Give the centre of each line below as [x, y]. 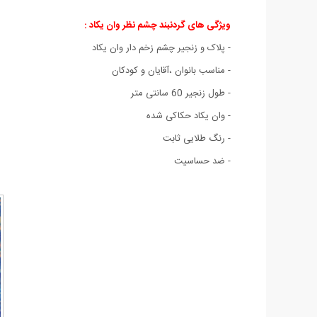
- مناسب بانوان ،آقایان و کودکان [171, 70]
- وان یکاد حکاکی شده [189, 116]
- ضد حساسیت [202, 161]
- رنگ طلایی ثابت [197, 138]
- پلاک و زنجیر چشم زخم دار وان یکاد [161, 48]
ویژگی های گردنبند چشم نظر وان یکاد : [157, 25]
